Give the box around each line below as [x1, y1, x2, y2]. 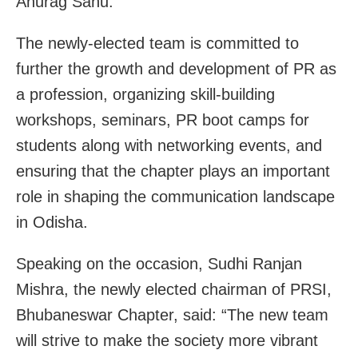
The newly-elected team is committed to [16, 34, 299, 52]
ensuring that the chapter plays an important [16, 161, 330, 180]
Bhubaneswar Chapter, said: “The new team [16, 305, 328, 324]
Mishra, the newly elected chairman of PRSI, [16, 280, 332, 298]
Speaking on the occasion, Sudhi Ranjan [16, 254, 302, 272]
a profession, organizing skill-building [16, 85, 275, 103]
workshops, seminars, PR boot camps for [16, 110, 309, 129]
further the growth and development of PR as [16, 59, 336, 78]
